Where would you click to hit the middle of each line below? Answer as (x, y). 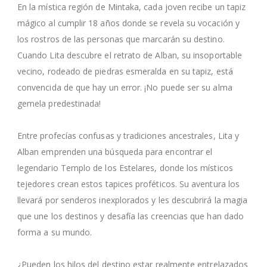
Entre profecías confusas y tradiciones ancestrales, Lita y (128, 135)
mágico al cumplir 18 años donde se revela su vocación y (128, 23)
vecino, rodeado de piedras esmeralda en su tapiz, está (125, 71)
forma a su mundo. (55, 232)
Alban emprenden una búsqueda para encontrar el (115, 151)
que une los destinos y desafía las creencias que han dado (131, 216)
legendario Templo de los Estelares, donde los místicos (125, 167)
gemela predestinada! (59, 103)
